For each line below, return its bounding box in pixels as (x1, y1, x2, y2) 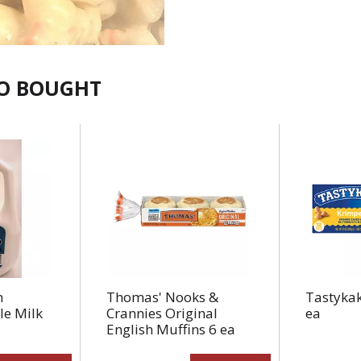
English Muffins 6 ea (106, 320, 235, 338)
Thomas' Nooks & (106, 288, 218, 306)
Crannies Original (106, 304, 218, 322)
